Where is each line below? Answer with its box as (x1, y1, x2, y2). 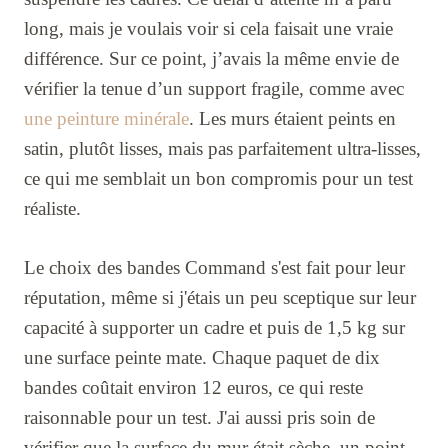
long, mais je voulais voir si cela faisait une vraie (24, 18, 393, 40)
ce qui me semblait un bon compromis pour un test (24, 168, 413, 190)
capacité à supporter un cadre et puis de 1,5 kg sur (24, 317, 405, 339)
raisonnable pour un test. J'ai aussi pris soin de (24, 407, 375, 429)
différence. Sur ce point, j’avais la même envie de (24, 48, 399, 70)
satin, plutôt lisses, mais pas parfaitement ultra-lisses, (24, 138, 421, 160)
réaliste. (24, 198, 81, 220)
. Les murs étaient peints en (189, 108, 396, 130)
